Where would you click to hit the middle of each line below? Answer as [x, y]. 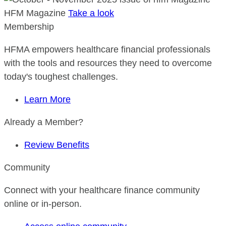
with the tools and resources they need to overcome [108, 63]
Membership [29, 27]
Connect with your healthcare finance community [102, 190]
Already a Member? [44, 122]
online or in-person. [43, 204]
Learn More [47, 99]
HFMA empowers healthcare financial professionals [107, 49]
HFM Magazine [35, 13]
